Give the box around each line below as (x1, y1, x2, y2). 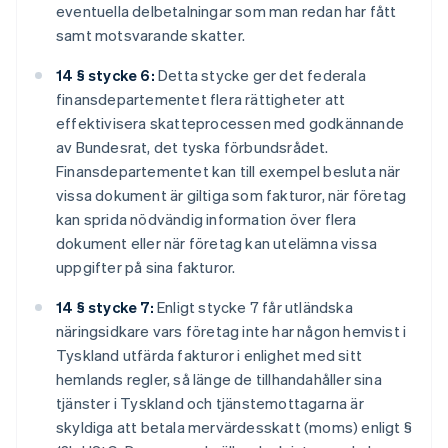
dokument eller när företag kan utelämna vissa (56, 233, 378, 254)
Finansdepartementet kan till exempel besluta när (56, 161, 401, 182)
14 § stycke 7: (56, 297, 154, 318)
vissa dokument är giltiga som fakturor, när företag (56, 185, 407, 206)
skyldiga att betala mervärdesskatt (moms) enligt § (56, 417, 413, 438)
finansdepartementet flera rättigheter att (56, 89, 346, 110)
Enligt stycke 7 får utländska (153, 297, 353, 318)
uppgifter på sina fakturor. (56, 257, 236, 278)
